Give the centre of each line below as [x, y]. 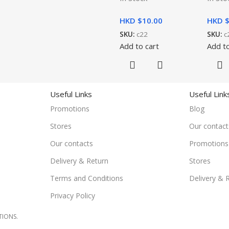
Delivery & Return [79, 161]
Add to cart [139, 46]
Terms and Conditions [86, 178]
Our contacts [71, 143]
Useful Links [71, 94]
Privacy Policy [72, 195]
